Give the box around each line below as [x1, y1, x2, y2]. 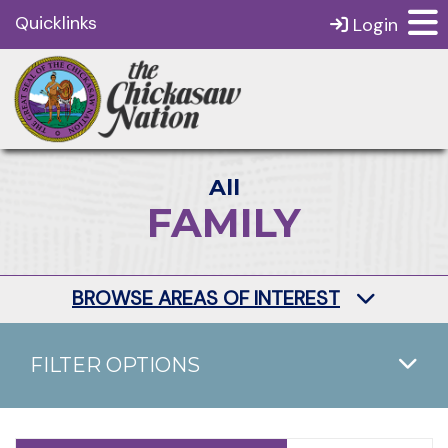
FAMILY [147, 198, 301, 247]
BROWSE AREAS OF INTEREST [72, 285, 340, 311]
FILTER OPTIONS [30, 353, 200, 377]
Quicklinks [15, 11, 97, 35]
